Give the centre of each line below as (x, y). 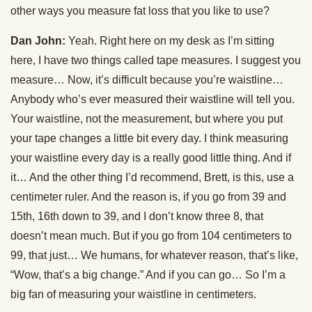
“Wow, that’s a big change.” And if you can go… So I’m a (148, 275)
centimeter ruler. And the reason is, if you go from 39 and (148, 197)
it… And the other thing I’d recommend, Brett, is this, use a (152, 177)
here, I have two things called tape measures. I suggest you (156, 60)
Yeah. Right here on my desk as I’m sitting (170, 41)
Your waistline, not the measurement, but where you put (147, 119)
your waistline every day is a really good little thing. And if (151, 158)
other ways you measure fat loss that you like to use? (140, 11)
